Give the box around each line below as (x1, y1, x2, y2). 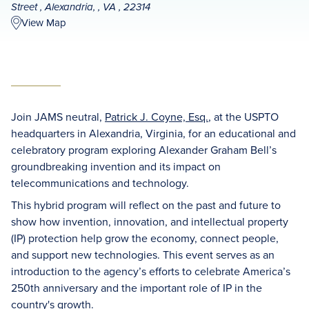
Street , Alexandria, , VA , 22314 (11, 1, 150, 14)
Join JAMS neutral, (11, 109, 105, 124)
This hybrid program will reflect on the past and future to (11, 197, 281, 212)
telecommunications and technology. (11, 175, 189, 190)
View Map (21, 15, 66, 30)
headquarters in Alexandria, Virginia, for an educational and (11, 126, 296, 141)
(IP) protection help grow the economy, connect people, (11, 230, 279, 246)
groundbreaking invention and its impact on (11, 159, 221, 174)
